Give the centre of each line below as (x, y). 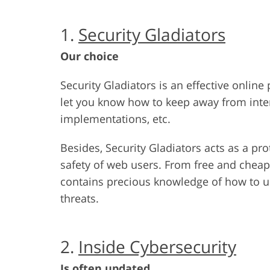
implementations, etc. (115, 118)
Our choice (89, 56)
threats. (80, 198)
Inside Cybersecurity (157, 246)
